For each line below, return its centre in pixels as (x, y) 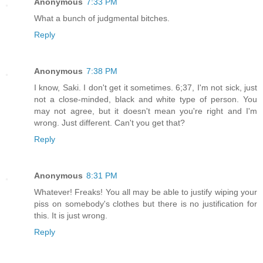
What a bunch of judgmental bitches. (102, 18)
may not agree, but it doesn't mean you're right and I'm (146, 111)
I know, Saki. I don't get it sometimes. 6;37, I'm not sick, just (146, 87)
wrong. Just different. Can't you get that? (109, 122)
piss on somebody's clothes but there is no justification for (146, 203)
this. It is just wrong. (71, 215)
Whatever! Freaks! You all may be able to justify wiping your (146, 192)
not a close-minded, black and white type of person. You (146, 99)
